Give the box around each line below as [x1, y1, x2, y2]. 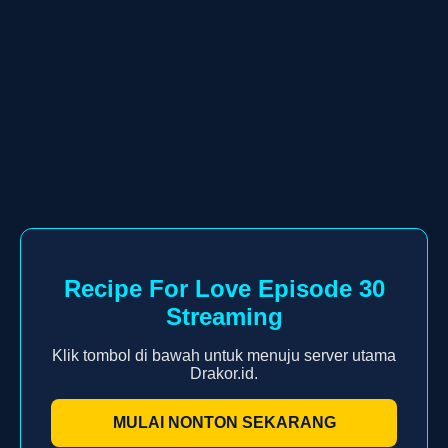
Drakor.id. [190, 364, 258, 382]
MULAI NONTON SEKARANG [112, 413, 336, 431]
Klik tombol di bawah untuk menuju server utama [52, 346, 396, 364]
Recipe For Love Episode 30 [63, 274, 385, 302]
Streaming [165, 302, 283, 330]
